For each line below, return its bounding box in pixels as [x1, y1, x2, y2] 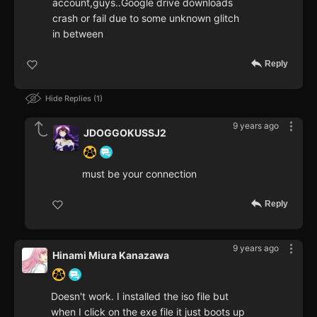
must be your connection [82, 168, 197, 180]
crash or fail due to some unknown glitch [52, 12, 239, 25]
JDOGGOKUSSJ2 [83, 127, 166, 139]
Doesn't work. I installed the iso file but [51, 290, 229, 303]
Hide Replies [45, 93, 93, 104]
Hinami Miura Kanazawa [52, 249, 169, 262]
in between [52, 28, 103, 40]
